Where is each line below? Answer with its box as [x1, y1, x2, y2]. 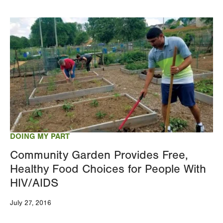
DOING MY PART [10, 131, 70, 141]
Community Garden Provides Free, [10, 148, 188, 162]
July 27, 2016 [10, 199, 51, 207]
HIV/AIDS [10, 176, 58, 190]
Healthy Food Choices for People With [10, 162, 206, 176]
